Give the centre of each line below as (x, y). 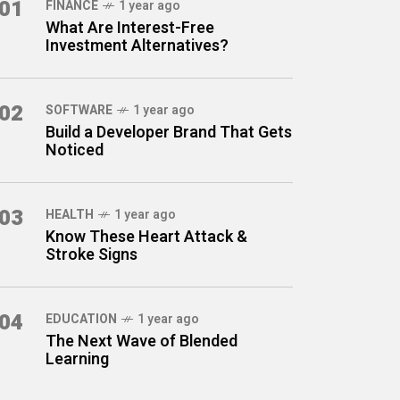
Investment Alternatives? (137, 46)
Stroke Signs (92, 255)
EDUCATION (81, 319)
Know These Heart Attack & (146, 237)
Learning (77, 359)
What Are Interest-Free (130, 28)
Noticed (75, 150)
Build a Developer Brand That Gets (169, 133)
